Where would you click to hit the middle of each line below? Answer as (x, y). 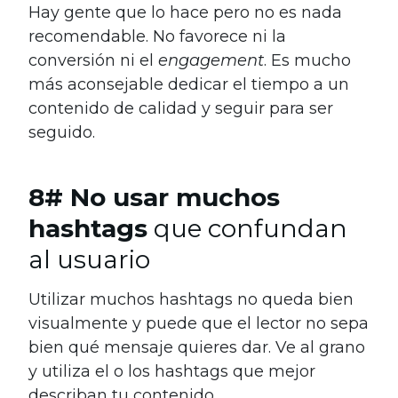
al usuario (89, 260)
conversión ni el (93, 61)
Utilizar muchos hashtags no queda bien (191, 300)
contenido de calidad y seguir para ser (181, 109)
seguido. (62, 133)
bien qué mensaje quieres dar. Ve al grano (197, 348)
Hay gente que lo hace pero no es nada (185, 13)
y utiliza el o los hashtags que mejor (172, 372)
